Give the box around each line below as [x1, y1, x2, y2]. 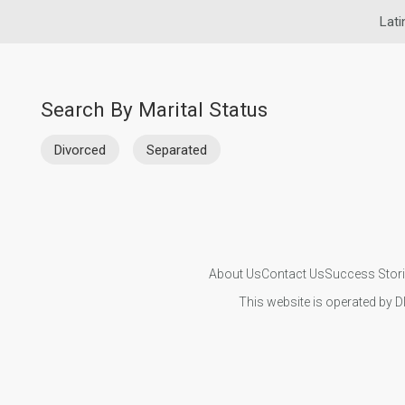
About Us [208, 266, 261, 281]
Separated [146, 141, 207, 158]
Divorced [54, 141, 106, 158]
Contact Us [260, 266, 325, 281]
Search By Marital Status [41, 98, 268, 121]
